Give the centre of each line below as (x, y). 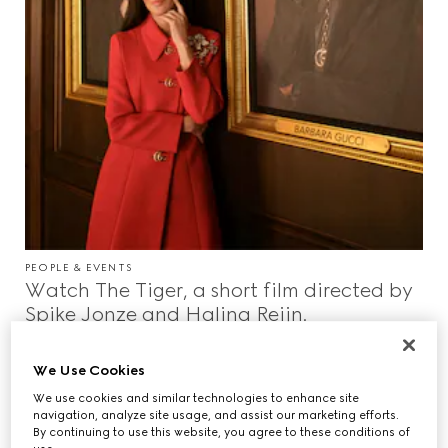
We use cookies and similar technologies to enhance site (196, 398)
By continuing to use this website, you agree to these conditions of (222, 432)
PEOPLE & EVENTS (78, 268)
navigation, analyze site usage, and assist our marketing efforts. (216, 415)
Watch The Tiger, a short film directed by (219, 290)
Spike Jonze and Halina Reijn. (166, 314)
